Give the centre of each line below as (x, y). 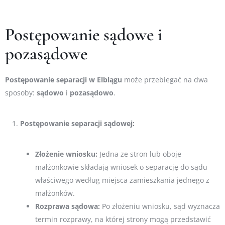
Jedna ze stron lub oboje (139, 154)
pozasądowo (92, 93)
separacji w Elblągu (89, 80)
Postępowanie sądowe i (84, 35)
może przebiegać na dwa (165, 80)
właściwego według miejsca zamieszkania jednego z (122, 180)
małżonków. (55, 193)
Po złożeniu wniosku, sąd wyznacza (160, 206)
